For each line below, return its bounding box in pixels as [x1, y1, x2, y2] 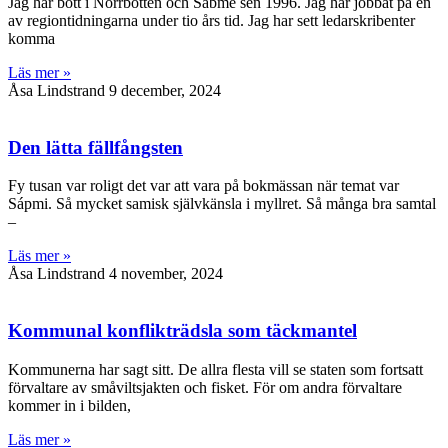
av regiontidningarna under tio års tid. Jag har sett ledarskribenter [8, 11, 415, 29]
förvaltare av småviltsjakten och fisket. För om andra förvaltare [8, 378, 402, 396]
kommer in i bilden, [8, 396, 131, 414]
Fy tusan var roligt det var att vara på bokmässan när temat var [8, 177, 399, 195]
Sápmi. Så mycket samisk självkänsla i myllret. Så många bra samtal [8, 195, 436, 213]
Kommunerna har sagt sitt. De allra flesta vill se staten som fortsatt [8, 360, 423, 378]
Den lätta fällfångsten [8, 136, 183, 158]
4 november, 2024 [109, 265, 223, 283]
